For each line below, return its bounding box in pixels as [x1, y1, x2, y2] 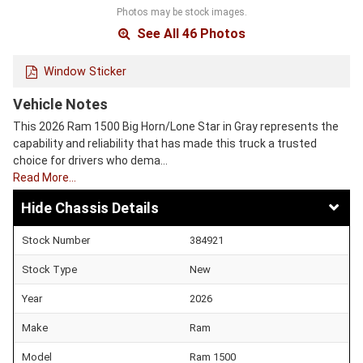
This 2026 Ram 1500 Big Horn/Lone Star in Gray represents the [13, 120, 339, 134]
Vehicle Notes [13, 96, 108, 113]
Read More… [13, 171, 76, 185]
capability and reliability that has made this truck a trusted [13, 137, 317, 151]
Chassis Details [55, 199, 159, 216]
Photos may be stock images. [116, 6, 247, 18]
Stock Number [22, 233, 90, 246]
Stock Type [22, 263, 77, 275]
